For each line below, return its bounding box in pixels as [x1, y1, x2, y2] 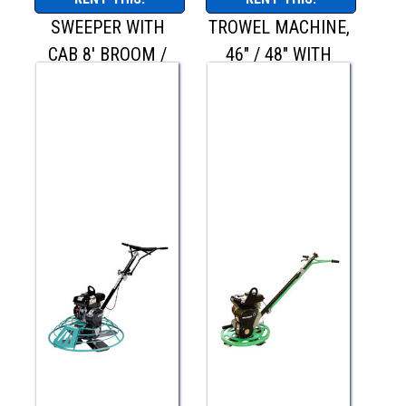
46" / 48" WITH [226, 43, 333, 66]
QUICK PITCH [231, 71, 327, 93]
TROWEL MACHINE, [208, 16, 350, 39]
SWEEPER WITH [50, 16, 165, 39]
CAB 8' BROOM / [48, 43, 168, 66]
